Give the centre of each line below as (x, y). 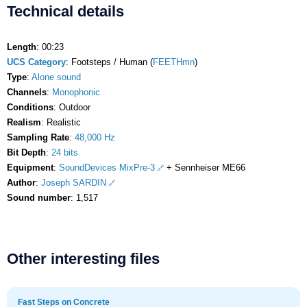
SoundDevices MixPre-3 (107, 167)
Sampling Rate (38, 137)
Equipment (30, 167)
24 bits (65, 152)
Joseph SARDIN (74, 182)
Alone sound (56, 77)
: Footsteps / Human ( (109, 62)
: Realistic (61, 122)
